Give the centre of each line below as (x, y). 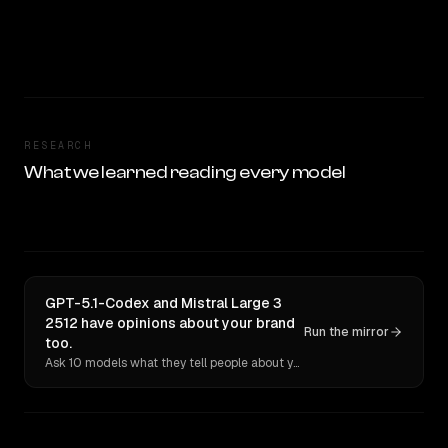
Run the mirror (346, 332)
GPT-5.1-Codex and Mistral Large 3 (163, 303)
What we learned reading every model (185, 172)
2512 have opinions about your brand (170, 323)
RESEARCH (58, 145)
